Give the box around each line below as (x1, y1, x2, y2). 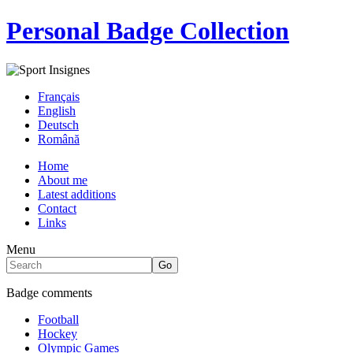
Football (38, 312, 79, 326)
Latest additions (38, 187, 116, 201)
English (38, 103, 76, 117)
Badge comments (6, 285, 92, 299)
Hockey (38, 326, 77, 340)
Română (38, 132, 80, 146)
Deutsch (38, 117, 79, 132)
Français (38, 89, 80, 103)
